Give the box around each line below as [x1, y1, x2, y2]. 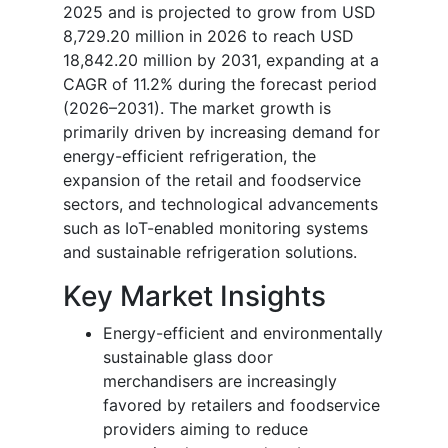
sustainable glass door [103, 346, 273, 367]
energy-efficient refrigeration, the [63, 145, 316, 166]
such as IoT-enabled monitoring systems [63, 217, 368, 238]
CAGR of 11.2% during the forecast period [63, 73, 377, 94]
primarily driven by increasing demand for [63, 121, 380, 142]
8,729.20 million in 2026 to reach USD [63, 25, 354, 46]
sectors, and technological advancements [63, 193, 378, 214]
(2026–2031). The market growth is [63, 97, 331, 118]
